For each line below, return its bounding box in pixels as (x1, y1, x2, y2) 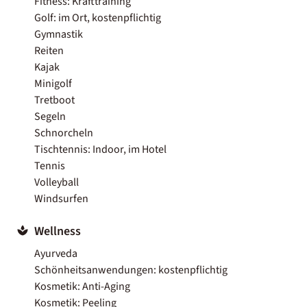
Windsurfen (34, 191, 88, 206)
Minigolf (34, 75, 72, 91)
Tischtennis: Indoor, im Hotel (34, 141, 167, 157)
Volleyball (34, 174, 79, 190)
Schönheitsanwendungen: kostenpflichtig (34, 262, 228, 278)
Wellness (34, 222, 81, 240)
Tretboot (34, 92, 75, 108)
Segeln (34, 108, 66, 124)
